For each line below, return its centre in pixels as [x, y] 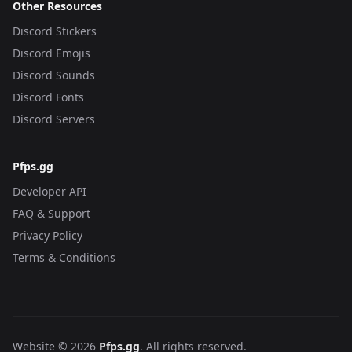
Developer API [49, 191]
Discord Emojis [51, 53]
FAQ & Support [51, 213]
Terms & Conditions [64, 257]
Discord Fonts [48, 97]
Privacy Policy [48, 235]
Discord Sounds [54, 75]
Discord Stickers [55, 31]
